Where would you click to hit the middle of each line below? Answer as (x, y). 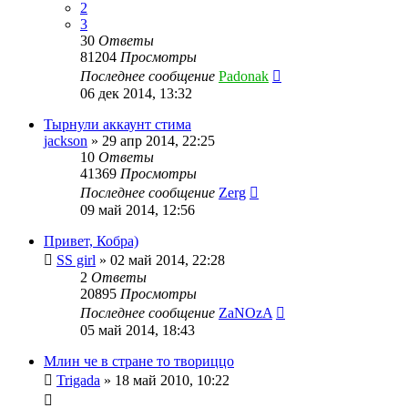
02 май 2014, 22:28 (168, 260)
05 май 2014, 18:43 (138, 330)
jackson (66, 140)
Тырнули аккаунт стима (117, 124)
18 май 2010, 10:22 (172, 380)
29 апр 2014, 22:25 (158, 140)
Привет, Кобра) (91, 240)
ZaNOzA (245, 312)
